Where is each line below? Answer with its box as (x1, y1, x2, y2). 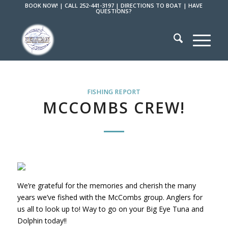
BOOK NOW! (25, 2, 59, 9)
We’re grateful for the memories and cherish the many (17, 180, 196, 190)
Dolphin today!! (17, 215, 67, 225)
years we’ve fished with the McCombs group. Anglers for (17, 192, 203, 202)
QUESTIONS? (96, 7, 132, 15)
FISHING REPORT (87, 88, 141, 96)
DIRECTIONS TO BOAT (121, 2, 182, 9)
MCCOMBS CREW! (42, 97, 185, 118)
